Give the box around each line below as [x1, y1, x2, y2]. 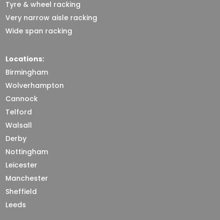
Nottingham [5, 147, 49, 157]
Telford [5, 107, 32, 117]
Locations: [5, 54, 45, 64]
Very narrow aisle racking [5, 13, 98, 23]
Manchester [5, 173, 49, 183]
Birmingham [5, 67, 49, 77]
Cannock [5, 94, 38, 104]
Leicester [5, 160, 38, 170]
